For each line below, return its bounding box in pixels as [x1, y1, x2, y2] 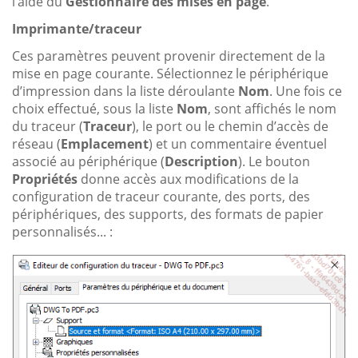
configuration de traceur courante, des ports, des [12, 188, 310, 206]
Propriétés [12, 170, 78, 189]
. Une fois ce [269, 82, 342, 101]
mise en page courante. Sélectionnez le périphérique [12, 65, 328, 83]
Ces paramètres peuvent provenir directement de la [12, 47, 325, 66]
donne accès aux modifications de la [78, 170, 299, 189]
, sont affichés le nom [208, 100, 336, 118]
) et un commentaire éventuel [149, 135, 327, 153]
